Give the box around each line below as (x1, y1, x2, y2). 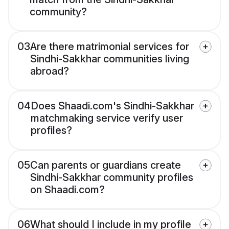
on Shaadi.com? (30, 184, 105, 196)
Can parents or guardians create (30, 159, 181, 172)
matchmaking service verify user (31, 112, 183, 125)
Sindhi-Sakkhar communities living (30, 53, 189, 65)
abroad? (30, 65, 69, 78)
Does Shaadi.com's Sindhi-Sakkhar (31, 100, 194, 112)
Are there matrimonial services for (30, 40, 189, 53)
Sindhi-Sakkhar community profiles (30, 171, 193, 184)
